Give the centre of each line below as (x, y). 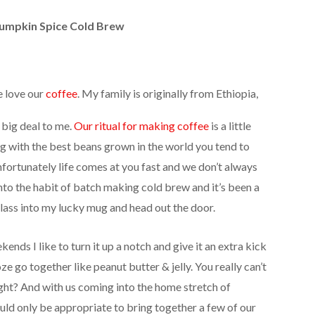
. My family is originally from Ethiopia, (167, 94)
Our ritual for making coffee (141, 126)
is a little (230, 126)
